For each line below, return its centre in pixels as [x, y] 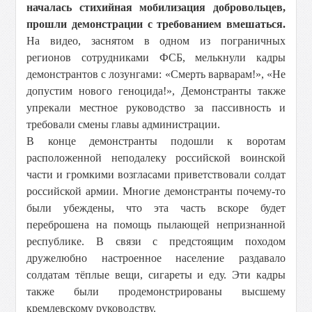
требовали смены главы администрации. [124, 124]
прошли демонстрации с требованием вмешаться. [156, 24]
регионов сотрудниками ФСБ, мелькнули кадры [156, 57]
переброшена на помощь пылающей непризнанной [156, 225]
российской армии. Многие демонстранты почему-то [156, 191]
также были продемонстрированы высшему [156, 291]
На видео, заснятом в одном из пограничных [156, 41]
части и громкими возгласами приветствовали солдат [156, 174]
